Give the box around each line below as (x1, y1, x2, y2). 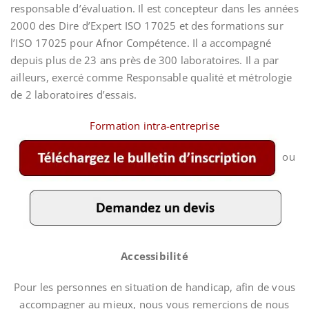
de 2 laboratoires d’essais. (10, 88, 137, 101)
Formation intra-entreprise (89, 119, 220, 132)
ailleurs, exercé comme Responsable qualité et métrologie (10, 70, 292, 84)
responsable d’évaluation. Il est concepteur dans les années (10, 1, 299, 15)
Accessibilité (121, 249, 188, 263)
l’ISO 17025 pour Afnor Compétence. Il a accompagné (10, 36, 272, 50)
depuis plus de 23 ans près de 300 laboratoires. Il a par (10, 53, 279, 67)
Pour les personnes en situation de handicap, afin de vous (13, 280, 296, 294)
